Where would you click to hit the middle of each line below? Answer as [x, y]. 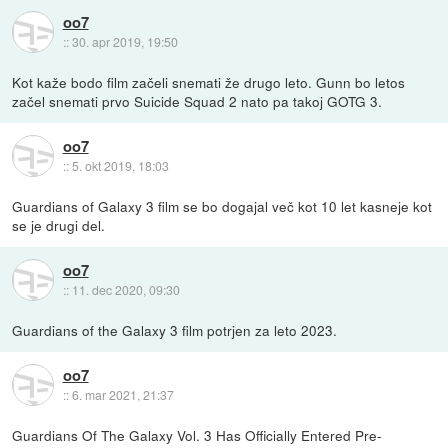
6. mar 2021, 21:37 [122, 395]
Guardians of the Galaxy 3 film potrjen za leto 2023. [175, 329]
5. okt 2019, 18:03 [120, 166]
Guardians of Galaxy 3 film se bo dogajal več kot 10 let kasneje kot [222, 205]
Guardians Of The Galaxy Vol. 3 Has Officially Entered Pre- [197, 434]
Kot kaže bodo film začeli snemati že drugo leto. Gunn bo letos [209, 81]
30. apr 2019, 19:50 [124, 42]
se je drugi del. [59, 224]
